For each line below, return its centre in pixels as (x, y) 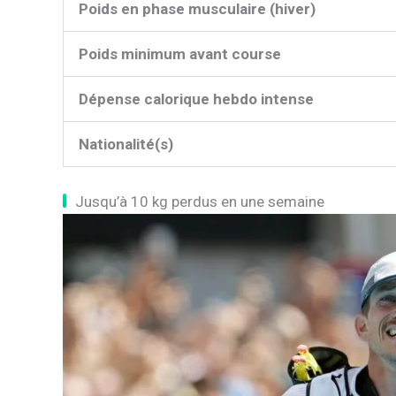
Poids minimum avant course (180, 53)
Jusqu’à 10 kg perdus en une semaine (200, 202)
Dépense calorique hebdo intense (196, 99)
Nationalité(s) (126, 144)
